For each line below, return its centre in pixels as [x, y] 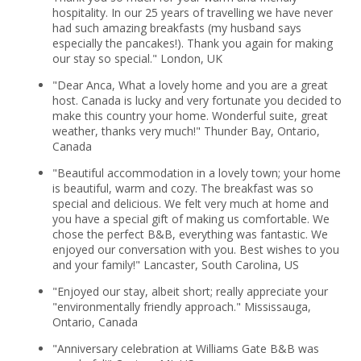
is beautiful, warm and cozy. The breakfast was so [183, 188]
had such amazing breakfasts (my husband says [176, 27]
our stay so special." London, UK [137, 58]
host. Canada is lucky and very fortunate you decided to [197, 100]
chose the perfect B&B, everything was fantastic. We [190, 234]
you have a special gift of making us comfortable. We [191, 218]
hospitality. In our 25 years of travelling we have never [192, 12]
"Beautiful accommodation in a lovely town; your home [196, 172]
